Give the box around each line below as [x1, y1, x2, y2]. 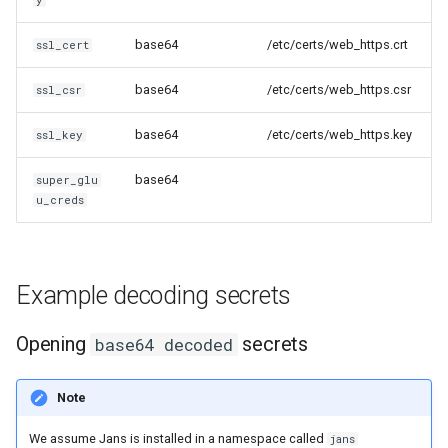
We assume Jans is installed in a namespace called [29, 430, 327, 446]
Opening [16, 331, 91, 356]
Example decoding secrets [16, 280, 291, 310]
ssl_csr [36, 82, 83, 97]
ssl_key [36, 127, 84, 142]
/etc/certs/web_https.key [267, 126, 412, 142]
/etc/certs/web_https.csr [267, 81, 411, 97]
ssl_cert [36, 37, 90, 52]
